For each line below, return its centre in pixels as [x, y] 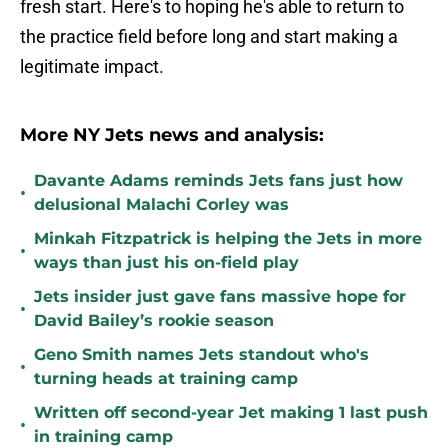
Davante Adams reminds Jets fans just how [218, 181]
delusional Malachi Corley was [161, 205]
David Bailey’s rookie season [154, 321]
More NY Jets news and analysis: [172, 135]
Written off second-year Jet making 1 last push [231, 413]
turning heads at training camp [166, 379]
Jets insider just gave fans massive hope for [220, 297]
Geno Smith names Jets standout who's [201, 355]
